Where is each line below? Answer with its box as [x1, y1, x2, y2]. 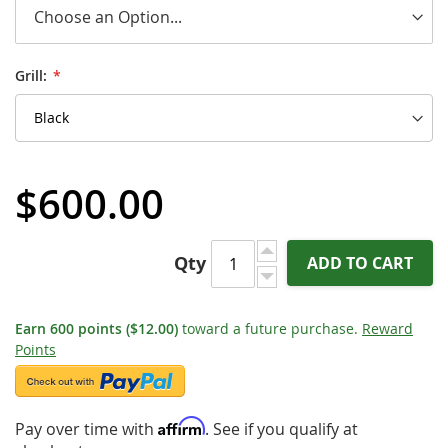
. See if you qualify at [205, 418, 358, 441]
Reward [362, 319, 413, 339]
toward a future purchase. [178, 319, 362, 339]
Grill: [15, 66, 47, 86]
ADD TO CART [307, 252, 413, 275]
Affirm [158, 416, 205, 437]
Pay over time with [15, 418, 158, 441]
